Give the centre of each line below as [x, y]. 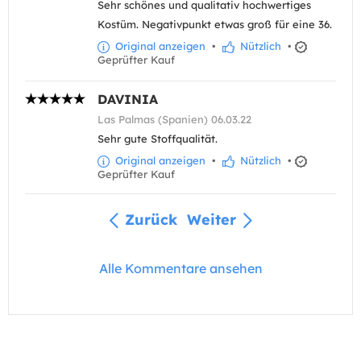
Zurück [151, 219]
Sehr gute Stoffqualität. [158, 138]
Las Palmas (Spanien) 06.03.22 [174, 119]
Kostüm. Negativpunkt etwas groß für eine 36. [215, 24]
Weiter [212, 219]
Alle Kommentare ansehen [180, 268]
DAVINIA [128, 99]
